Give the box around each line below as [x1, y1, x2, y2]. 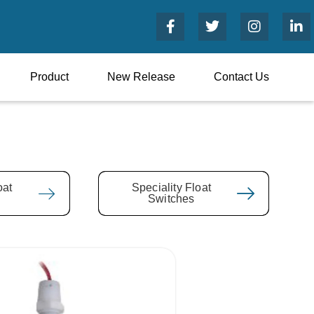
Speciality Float [131, 182, 211, 193]
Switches [148, 193, 195, 205]
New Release [107, 71, 175, 83]
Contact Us [214, 71, 269, 83]
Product [30, 71, 69, 83]
